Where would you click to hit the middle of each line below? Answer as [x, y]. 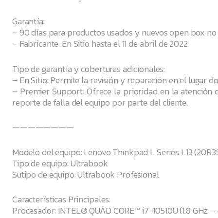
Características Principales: [62, 200]
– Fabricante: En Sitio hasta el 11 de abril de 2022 [100, 44]
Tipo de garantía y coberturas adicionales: [89, 69]
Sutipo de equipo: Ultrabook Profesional [86, 175]
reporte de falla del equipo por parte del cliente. [100, 102]
